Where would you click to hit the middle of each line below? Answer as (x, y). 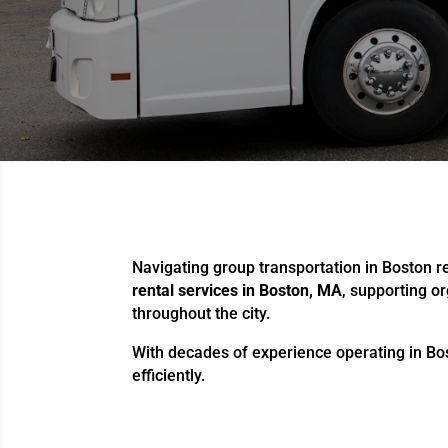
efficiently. (168, 376)
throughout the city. (201, 314)
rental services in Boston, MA (237, 291)
